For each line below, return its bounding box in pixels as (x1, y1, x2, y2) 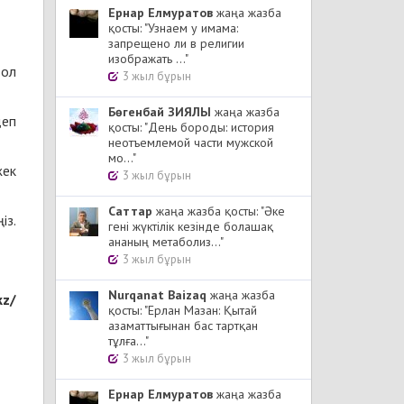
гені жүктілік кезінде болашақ (108, 218, 273, 234)
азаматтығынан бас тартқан (108, 317, 258, 334)
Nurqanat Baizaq (108, 287, 207, 303)
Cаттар (108, 203, 152, 219)
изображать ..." (108, 50, 188, 67)
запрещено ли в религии (108, 35, 244, 51)
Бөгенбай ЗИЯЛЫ (108, 104, 211, 120)
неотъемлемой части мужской (108, 134, 273, 151)
